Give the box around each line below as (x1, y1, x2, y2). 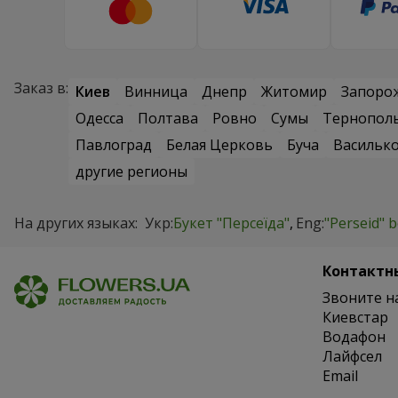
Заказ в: (14, 78, 68, 99)
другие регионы (76, 162, 187, 182)
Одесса (76, 108, 123, 129)
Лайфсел (322, 346, 382, 367)
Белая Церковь (166, 135, 273, 155)
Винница (124, 82, 187, 102)
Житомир (261, 82, 327, 102)
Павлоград (76, 135, 152, 155)
